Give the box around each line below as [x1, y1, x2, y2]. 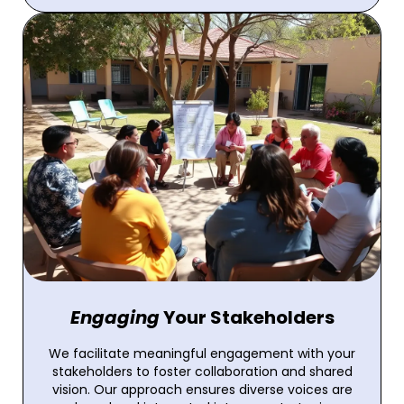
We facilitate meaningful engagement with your [49, 344, 355, 363]
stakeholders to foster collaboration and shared [51, 362, 353, 381]
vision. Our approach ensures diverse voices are [51, 380, 353, 399]
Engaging [69, 304, 160, 330]
